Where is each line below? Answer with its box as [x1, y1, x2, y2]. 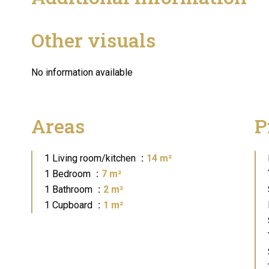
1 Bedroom [44, 168, 93, 180]
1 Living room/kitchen [44, 153, 138, 164]
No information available [31, 67, 133, 78]
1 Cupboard [44, 199, 95, 211]
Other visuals [31, 27, 156, 53]
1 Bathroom [44, 184, 95, 195]
